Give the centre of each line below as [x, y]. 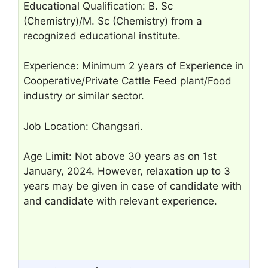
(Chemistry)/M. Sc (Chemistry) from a [113, 21]
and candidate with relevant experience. [120, 201]
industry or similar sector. [84, 96]
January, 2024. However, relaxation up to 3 [127, 171]
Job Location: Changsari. [83, 126]
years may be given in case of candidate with [133, 186]
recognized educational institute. [102, 36]
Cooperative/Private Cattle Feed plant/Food [127, 81]
